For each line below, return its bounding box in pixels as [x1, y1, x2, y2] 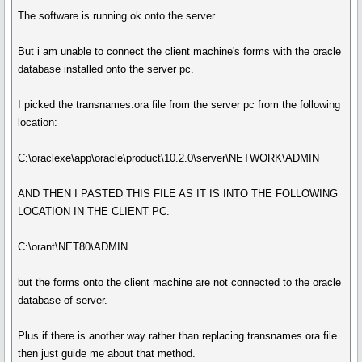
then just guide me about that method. [18, 347, 196, 360]
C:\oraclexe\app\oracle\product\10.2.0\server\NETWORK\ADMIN [18, 152, 320, 164]
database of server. [18, 294, 108, 306]
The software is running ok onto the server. [18, 10, 218, 22]
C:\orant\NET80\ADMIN [18, 241, 128, 253]
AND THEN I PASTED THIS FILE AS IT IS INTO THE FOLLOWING [18, 187, 339, 200]
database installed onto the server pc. [18, 63, 195, 75]
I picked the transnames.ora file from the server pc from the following [18, 99, 341, 111]
